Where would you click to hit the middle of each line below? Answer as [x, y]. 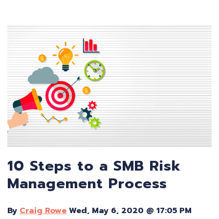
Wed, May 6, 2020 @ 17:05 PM [129, 211]
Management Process [87, 184]
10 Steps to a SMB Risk [94, 166]
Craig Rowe [43, 211]
